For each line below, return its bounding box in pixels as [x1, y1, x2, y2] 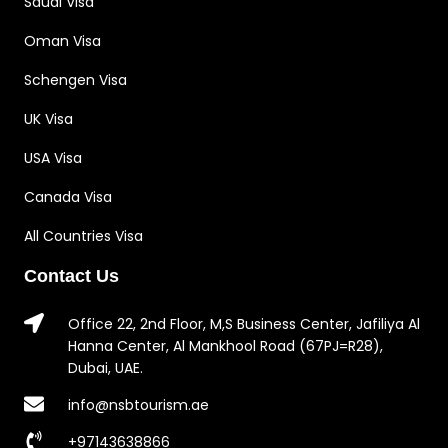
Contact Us [24, 265, 119, 286]
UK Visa [24, 108, 73, 129]
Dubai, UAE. [68, 357, 143, 378]
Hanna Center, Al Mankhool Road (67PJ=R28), [68, 335, 383, 356]
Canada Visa [24, 186, 112, 207]
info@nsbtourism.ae [68, 394, 209, 415]
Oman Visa [24, 30, 101, 51]
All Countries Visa [24, 225, 143, 246]
